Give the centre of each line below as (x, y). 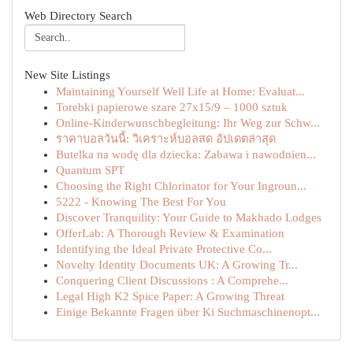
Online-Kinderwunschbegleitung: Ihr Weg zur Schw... (188, 123)
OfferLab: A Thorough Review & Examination (170, 233)
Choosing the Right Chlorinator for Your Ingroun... (181, 186)
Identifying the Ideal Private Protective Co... (164, 249)
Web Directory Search (78, 16)
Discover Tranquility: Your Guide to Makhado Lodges (189, 217)
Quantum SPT (90, 170)
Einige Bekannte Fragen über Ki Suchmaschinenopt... (188, 312)
